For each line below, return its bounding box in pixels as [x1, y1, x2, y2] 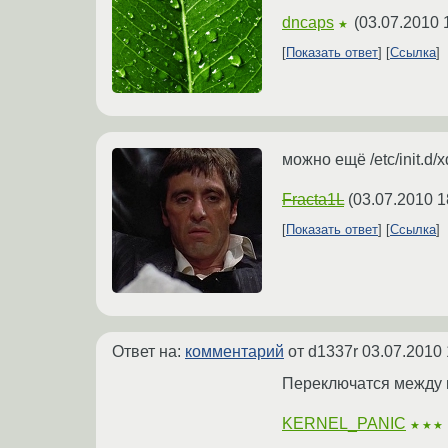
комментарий [185, 343, 284, 361]
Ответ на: [112, 343, 185, 361]
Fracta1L [282, 191, 344, 209]
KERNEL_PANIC [282, 415, 406, 433]
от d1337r [284, 343, 362, 361]
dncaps [282, 13, 334, 31]
